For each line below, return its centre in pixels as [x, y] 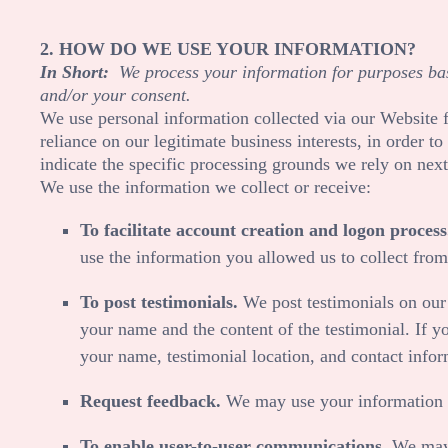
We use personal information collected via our [210, 117]
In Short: [79, 71]
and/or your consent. [115, 94]
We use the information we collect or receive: [205, 186]
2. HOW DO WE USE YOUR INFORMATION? [228, 48]
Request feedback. [153, 400]
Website [409, 117]
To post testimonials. [159, 301]
